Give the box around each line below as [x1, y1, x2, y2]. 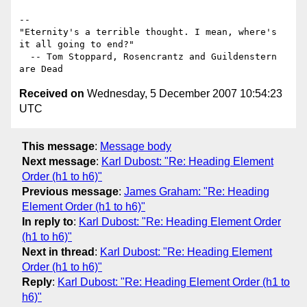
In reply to [22, 215, 73, 228]
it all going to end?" [19, 39, 134, 50]
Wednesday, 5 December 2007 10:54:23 [84, 88, 282, 100]
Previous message [22, 185, 119, 197]
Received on [19, 88, 84, 100]
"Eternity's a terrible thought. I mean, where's [19, 27, 277, 38]
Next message [22, 155, 96, 167]
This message [22, 140, 95, 152]
